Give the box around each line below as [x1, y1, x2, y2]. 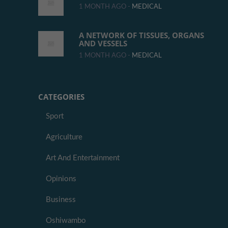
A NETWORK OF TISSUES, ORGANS [79, 30, 204, 41]
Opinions [46, 175, 76, 183]
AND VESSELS [79, 38, 127, 49]
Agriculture [46, 133, 82, 141]
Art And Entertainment [46, 154, 120, 162]
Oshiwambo [46, 217, 86, 225]
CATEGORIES [38, 92, 84, 102]
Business [46, 196, 76, 204]
